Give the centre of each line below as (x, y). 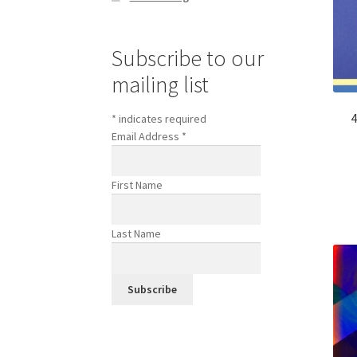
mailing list (161, 84)
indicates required (162, 118)
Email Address (147, 136)
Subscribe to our (188, 58)
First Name (137, 185)
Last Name (137, 234)
